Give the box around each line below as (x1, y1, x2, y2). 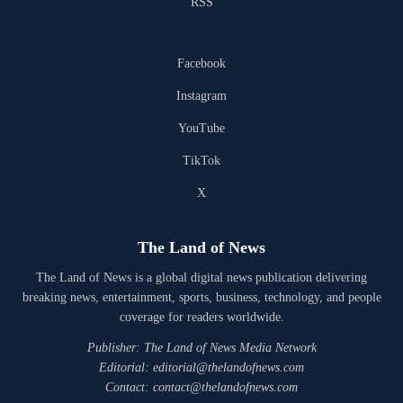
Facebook (177, 57, 226, 70)
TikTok (183, 154, 220, 167)
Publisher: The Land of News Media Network (86, 341, 317, 354)
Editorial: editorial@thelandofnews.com (99, 361, 304, 374)
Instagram (176, 89, 227, 103)
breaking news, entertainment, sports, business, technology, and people (22, 291, 381, 304)
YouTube (178, 121, 225, 135)
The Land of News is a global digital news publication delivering (36, 271, 367, 284)
